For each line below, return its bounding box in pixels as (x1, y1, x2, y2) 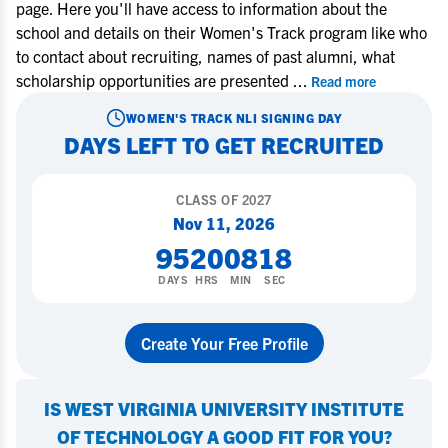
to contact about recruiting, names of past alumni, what (16, 46, 395, 66)
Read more (311, 72, 376, 90)
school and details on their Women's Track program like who (16, 22, 427, 42)
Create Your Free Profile (140, 333, 308, 353)
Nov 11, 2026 (173, 213, 275, 233)
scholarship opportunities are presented (16, 70, 293, 90)
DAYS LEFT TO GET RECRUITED (64, 131, 384, 158)
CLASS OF (176, 191, 242, 208)
